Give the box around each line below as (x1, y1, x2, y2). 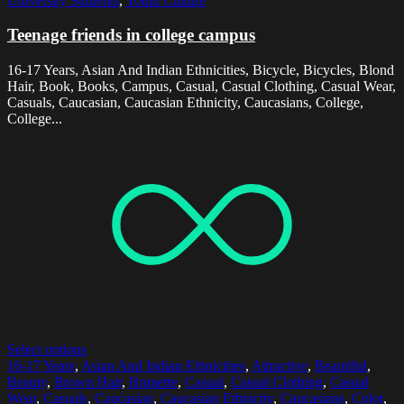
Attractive (252, 358, 308, 374)
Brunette (129, 374, 178, 390)
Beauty (7, 374, 47, 390)
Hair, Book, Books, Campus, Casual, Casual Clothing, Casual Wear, (7, 78, 396, 95)
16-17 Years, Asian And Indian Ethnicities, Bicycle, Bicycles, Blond (7, 62, 394, 78)
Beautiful (315, 358, 367, 374)
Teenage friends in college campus (7, 25, 255, 45)
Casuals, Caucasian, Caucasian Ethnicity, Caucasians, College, (7, 95, 363, 111)
